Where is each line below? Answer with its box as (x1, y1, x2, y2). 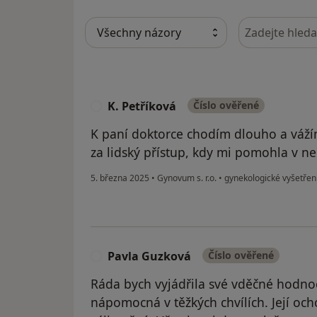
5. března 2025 (91, 172, 149, 185)
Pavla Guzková (108, 248, 191, 265)
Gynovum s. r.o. (155, 172, 219, 185)
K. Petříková (108, 98, 176, 115)
